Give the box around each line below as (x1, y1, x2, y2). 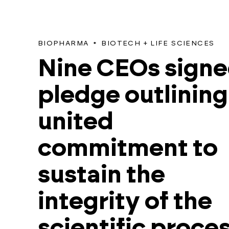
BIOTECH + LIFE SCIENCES (101, 40, 215, 47)
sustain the (37, 163, 165, 187)
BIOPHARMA (37, 40, 89, 47)
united (37, 110, 113, 134)
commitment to (37, 136, 218, 161)
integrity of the (37, 190, 212, 214)
